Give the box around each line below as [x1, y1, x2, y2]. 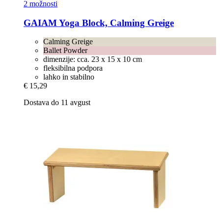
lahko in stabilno [43, 73, 94, 82]
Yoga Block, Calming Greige [57, 17, 174, 28]
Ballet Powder [43, 46, 87, 55]
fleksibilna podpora [43, 64, 103, 73]
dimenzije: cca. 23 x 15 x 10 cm [43, 55, 142, 64]
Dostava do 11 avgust [24, 98, 90, 107]
